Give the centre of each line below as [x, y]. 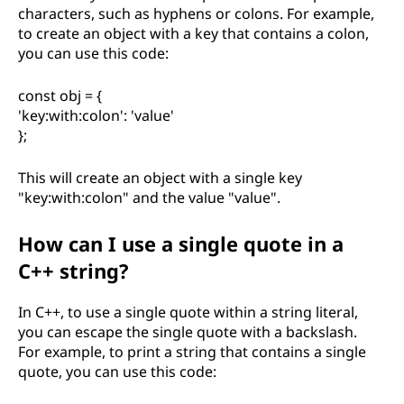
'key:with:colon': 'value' [96, 115]
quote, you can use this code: [117, 372]
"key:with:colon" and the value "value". [149, 197]
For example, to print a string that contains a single [192, 352]
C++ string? [73, 271]
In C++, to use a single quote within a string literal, [188, 312]
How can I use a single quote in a [181, 243]
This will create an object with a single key [160, 178]
